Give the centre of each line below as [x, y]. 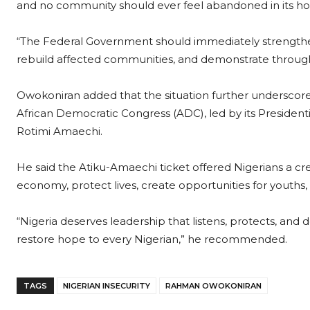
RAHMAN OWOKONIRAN [213, 286]
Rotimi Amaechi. [60, 131]
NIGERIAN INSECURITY [107, 286]
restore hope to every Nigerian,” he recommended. [152, 239]
